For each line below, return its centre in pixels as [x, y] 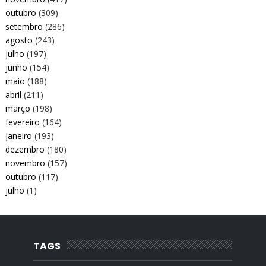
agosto [19, 40]
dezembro [25, 149]
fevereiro [22, 122]
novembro [25, 163]
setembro [24, 26]
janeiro [18, 135]
